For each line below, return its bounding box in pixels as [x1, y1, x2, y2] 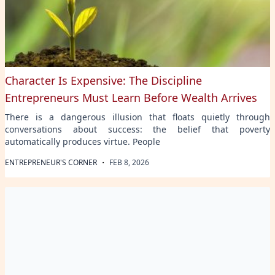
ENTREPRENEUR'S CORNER [5, 157, 97, 168]
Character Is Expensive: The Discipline [5, 72, 202, 88]
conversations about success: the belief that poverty [5, 123, 270, 135]
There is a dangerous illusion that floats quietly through [5, 110, 270, 123]
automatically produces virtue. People [5, 135, 160, 147]
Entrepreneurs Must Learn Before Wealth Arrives [5, 90, 257, 105]
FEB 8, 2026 [109, 157, 149, 168]
